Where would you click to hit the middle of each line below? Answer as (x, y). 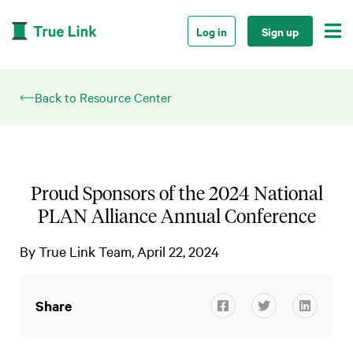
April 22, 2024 (178, 251)
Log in (212, 31)
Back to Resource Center (103, 97)
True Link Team (85, 251)
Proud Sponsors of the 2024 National (176, 193)
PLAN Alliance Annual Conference (176, 216)
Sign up (280, 31)
